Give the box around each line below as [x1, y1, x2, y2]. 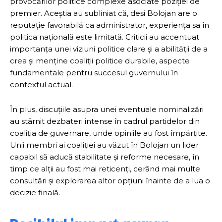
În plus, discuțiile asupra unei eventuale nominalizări [10, 105, 204, 114]
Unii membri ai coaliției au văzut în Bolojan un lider [10, 140, 199, 150]
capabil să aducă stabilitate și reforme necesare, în [10, 152, 199, 162]
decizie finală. [10, 188, 60, 198]
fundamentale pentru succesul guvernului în [10, 68, 178, 78]
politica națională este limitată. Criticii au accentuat [10, 32, 199, 42]
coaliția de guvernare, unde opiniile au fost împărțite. [10, 128, 207, 138]
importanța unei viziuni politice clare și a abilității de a [10, 44, 208, 54]
